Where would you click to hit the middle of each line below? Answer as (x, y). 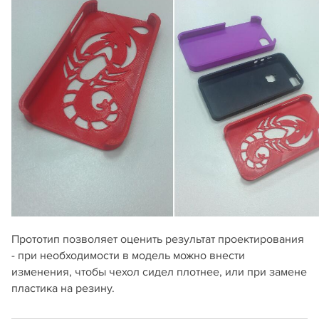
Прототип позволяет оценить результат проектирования (158, 240)
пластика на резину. (63, 289)
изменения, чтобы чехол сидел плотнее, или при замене (159, 272)
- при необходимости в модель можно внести (128, 256)
